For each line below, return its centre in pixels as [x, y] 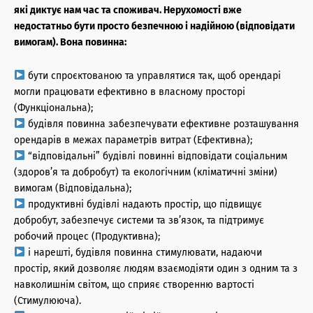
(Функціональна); [53, 108]
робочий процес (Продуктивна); [87, 236]
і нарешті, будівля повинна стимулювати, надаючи [143, 253]
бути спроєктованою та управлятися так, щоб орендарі [153, 76]
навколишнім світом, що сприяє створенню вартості [134, 285]
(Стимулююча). [48, 301]
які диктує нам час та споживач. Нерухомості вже [128, 10]
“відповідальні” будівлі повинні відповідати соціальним [156, 156]
